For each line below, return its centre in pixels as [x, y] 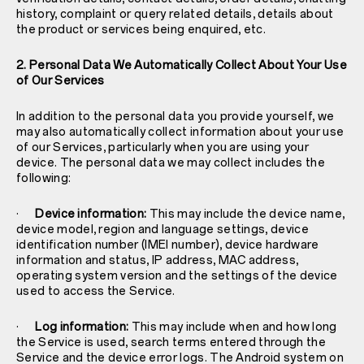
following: [44, 178]
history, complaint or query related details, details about [175, 14]
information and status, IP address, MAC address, [158, 260]
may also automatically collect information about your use [180, 132]
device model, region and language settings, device [163, 229]
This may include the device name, [246, 214]
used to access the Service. [96, 291]
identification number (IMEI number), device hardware [168, 245]
